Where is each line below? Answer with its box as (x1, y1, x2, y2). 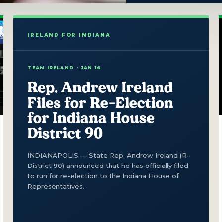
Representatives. (27, 182, 85, 190)
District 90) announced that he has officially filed (27, 161, 189, 169)
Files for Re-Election (27, 93, 174, 112)
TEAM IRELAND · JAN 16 (27, 64, 101, 70)
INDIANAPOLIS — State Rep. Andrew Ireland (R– (27, 151, 191, 159)
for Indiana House (27, 108, 155, 127)
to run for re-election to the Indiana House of (27, 171, 179, 180)
